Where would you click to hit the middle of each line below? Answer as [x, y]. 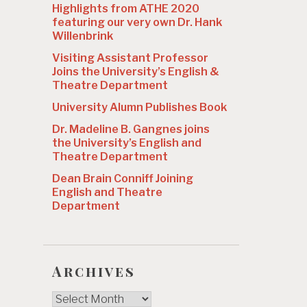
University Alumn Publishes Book [139, 108]
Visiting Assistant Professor [130, 58]
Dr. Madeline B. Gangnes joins [131, 130]
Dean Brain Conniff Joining [123, 179]
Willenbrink [83, 36]
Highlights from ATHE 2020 [126, 9]
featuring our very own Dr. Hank [137, 23]
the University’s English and [127, 143]
